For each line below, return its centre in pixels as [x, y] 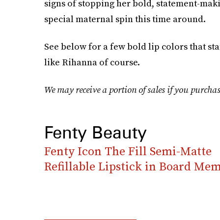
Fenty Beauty [95, 132]
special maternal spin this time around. [125, 19]
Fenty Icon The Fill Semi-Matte [128, 151]
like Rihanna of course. [92, 62]
